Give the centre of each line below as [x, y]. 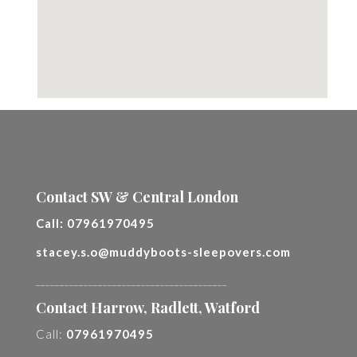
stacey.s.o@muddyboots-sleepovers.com [163, 252]
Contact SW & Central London [137, 197]
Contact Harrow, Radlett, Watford [148, 308]
